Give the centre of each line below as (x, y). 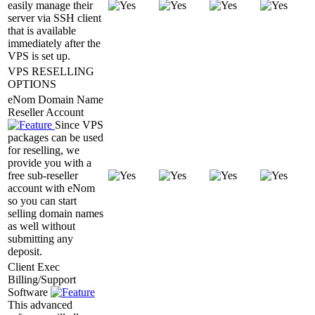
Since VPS (79, 124)
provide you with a (50, 162)
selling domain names (56, 213)
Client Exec (34, 266)
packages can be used (56, 137)
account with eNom (51, 188)
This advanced (40, 304)
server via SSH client (54, 18)
